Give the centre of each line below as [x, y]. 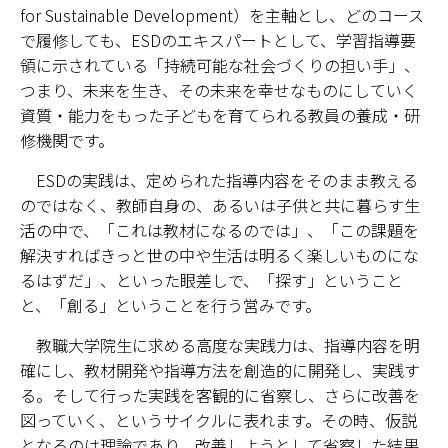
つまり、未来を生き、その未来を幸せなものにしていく [219, 90]
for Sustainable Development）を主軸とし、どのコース [222, 15]
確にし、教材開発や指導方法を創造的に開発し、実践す [220, 370]
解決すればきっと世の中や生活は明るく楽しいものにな [219, 255]
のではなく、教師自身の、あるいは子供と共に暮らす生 [220, 205]
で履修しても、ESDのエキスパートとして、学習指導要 [218, 40]
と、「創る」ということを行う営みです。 [170, 305]
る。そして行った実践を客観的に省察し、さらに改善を [220, 395]
